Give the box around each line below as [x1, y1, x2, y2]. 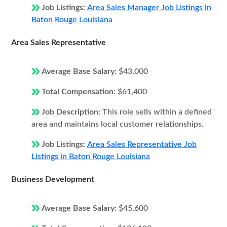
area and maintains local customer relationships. [31, 120, 204, 128]
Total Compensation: [42, 88, 118, 96]
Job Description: [42, 108, 102, 116]
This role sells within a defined [102, 108, 212, 116]
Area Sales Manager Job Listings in [87, 4, 211, 12]
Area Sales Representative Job [87, 140, 197, 148]
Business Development [11, 175, 94, 183]
